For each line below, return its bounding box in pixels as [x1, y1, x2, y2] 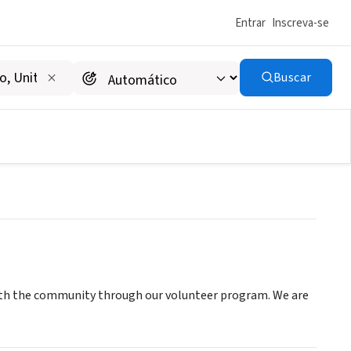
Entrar [235, 14, 266, 31]
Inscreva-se [272, 14, 329, 31]
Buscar [273, 69, 312, 86]
